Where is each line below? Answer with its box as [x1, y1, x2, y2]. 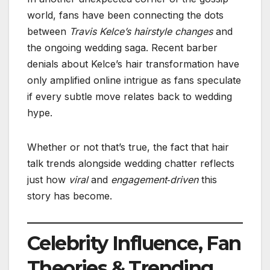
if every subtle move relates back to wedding [27, 90, 232, 102]
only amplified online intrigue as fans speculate [27, 74, 241, 86]
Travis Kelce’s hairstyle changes [69, 25, 213, 37]
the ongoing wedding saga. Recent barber [27, 41, 218, 54]
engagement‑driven [111, 173, 198, 186]
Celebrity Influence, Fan [27, 231, 241, 256]
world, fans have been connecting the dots [27, 8, 224, 21]
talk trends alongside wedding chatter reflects [27, 157, 234, 169]
